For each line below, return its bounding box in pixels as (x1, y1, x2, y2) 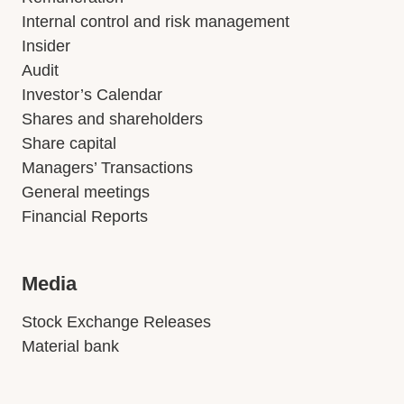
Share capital (22, 134, 116, 152)
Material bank (22, 337, 119, 355)
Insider (22, 37, 70, 55)
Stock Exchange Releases (22, 313, 211, 331)
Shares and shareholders (22, 110, 203, 128)
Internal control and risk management (22, 13, 289, 31)
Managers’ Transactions (22, 159, 193, 177)
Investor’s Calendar (22, 86, 162, 104)
